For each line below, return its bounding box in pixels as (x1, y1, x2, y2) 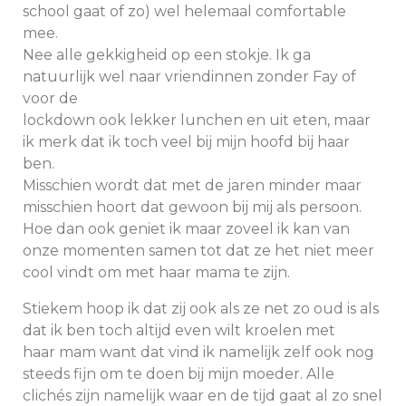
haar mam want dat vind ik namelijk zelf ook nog (23, 343, 374, 361)
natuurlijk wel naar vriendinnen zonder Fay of (23, 68, 356, 85)
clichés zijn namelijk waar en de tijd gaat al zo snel (23, 387, 382, 404)
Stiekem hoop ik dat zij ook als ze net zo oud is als (23, 300, 379, 317)
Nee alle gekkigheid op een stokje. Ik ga (23, 46, 311, 63)
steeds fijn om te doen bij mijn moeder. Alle (23, 365, 334, 382)
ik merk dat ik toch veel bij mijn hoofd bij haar (23, 133, 350, 150)
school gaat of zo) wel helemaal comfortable (23, 3, 346, 20)
